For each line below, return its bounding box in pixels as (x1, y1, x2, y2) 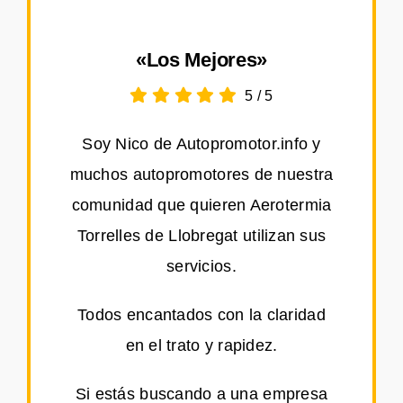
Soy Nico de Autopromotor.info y (82, 135, 321, 154)
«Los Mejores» (136, 49, 267, 72)
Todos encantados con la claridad (77, 306, 326, 325)
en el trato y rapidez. (125, 336, 278, 355)
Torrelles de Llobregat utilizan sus (76, 227, 327, 246)
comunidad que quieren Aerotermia (71, 196, 332, 215)
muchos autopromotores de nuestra (69, 166, 334, 184)
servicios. (166, 257, 237, 276)
